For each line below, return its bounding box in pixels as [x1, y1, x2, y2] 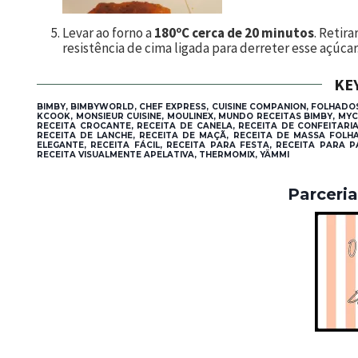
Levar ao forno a [62, 23, 154, 42]
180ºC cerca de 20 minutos [154, 23, 314, 42]
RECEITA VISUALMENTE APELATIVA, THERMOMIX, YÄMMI [37, 149, 289, 160]
